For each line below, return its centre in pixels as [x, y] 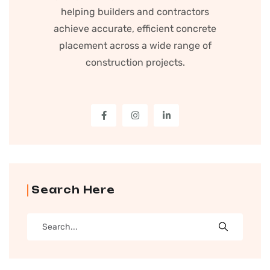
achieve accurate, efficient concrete [135, 28]
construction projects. [135, 62]
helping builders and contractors [135, 11]
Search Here [73, 190]
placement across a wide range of [135, 45]
